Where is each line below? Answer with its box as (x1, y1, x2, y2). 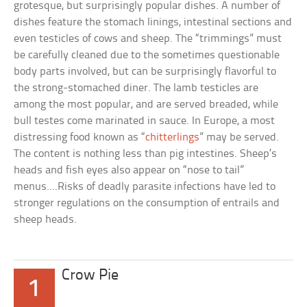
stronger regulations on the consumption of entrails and (14, 197, 280, 210)
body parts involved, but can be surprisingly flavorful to (14, 66, 277, 78)
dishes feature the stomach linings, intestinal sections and (14, 16, 293, 29)
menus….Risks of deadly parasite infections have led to (14, 181, 276, 193)
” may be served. (199, 132, 280, 144)
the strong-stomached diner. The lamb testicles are (14, 82, 259, 95)
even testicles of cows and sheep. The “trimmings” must (14, 33, 282, 45)
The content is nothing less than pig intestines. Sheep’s (14, 148, 278, 160)
